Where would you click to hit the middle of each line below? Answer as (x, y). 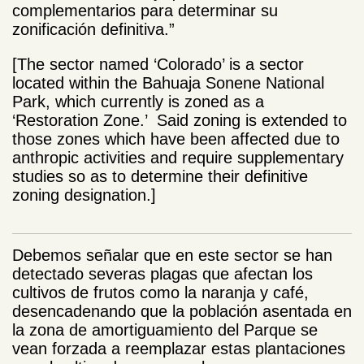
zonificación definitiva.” (93, 30)
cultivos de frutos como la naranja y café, (160, 293)
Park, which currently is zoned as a (138, 102)
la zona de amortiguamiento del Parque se (165, 330)
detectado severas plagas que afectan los (162, 274)
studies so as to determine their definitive (160, 177)
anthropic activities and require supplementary (178, 158)
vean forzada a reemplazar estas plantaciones (179, 349)
